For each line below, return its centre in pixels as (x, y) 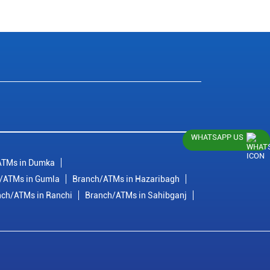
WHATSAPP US (217, 137)
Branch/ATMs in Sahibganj (136, 196)
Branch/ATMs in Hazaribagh (126, 179)
